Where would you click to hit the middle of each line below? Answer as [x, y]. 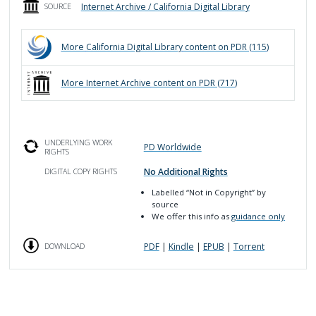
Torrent [249, 247]
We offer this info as [192, 217]
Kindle [181, 247]
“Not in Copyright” [221, 193]
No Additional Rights [186, 172]
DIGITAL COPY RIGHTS [80, 172]
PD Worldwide [172, 147]
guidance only [259, 217]
